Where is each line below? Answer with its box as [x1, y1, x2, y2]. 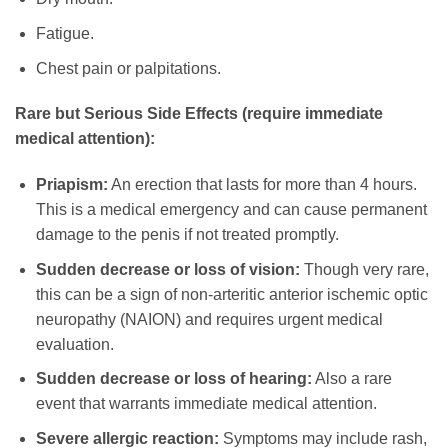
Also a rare [311, 370, 392, 388]
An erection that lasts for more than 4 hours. [107, 176, 417, 194]
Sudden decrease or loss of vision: [35, 260, 300, 278]
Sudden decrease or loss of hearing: [35, 370, 312, 388]
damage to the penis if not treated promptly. [35, 226, 339, 244]
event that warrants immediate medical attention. [35, 395, 377, 413]
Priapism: [35, 176, 108, 194]
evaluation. [35, 335, 114, 353]
